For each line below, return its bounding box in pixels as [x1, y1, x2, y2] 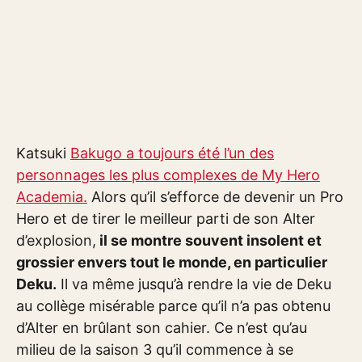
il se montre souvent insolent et [96, 232, 322, 249]
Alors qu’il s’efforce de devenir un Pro [87, 188, 343, 205]
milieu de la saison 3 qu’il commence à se [16, 341, 293, 358]
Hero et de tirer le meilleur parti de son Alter [16, 210, 315, 227]
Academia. [16, 188, 87, 205]
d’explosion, [16, 232, 96, 249]
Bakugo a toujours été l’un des [70, 145, 274, 162]
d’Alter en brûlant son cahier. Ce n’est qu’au [16, 319, 307, 336]
